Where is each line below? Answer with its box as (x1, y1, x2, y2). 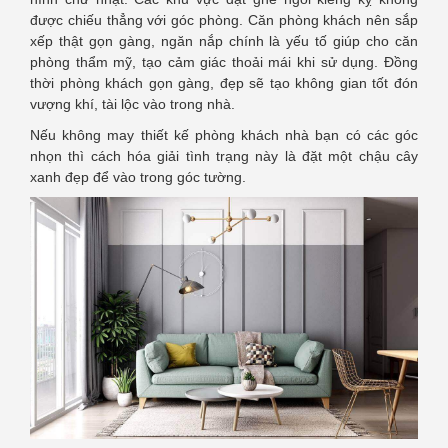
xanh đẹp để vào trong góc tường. (30, 168, 246, 185)
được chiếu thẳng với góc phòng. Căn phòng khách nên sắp (30, 11, 418, 28)
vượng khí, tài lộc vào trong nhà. (30, 95, 235, 112)
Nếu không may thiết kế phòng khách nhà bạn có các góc (30, 126, 418, 143)
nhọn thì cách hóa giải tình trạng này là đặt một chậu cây (30, 147, 418, 164)
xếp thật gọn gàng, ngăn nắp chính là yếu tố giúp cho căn (30, 32, 418, 49)
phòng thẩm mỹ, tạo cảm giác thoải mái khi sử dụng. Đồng (30, 53, 418, 70)
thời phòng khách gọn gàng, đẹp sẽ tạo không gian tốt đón (30, 74, 418, 91)
